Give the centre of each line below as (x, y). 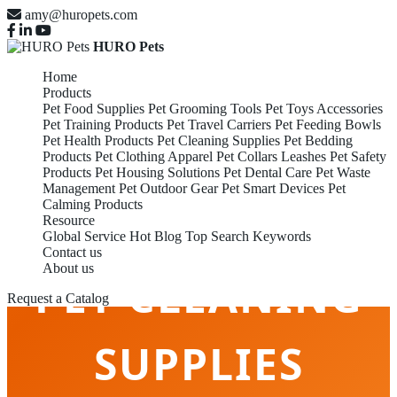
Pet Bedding (318, 140)
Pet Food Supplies (93, 109)
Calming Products (93, 204)
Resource (69, 220)
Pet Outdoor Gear (168, 188)
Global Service (84, 236)
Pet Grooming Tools (205, 109)
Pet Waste (343, 172)
